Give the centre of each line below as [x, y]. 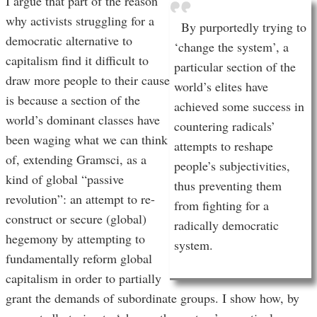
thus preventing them [228, 186]
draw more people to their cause [88, 80]
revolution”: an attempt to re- [80, 199]
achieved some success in [239, 106]
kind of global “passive [65, 179]
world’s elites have [221, 87]
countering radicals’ [225, 126]
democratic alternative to [69, 41]
